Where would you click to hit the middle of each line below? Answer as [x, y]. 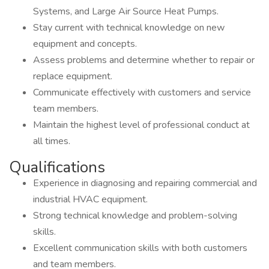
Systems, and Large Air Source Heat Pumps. [126, 11]
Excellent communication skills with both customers [140, 248]
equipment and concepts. [85, 44]
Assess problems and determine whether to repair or [144, 60]
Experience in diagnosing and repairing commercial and [145, 183]
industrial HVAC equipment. [90, 199]
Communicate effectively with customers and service [142, 92]
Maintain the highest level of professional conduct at [141, 125]
